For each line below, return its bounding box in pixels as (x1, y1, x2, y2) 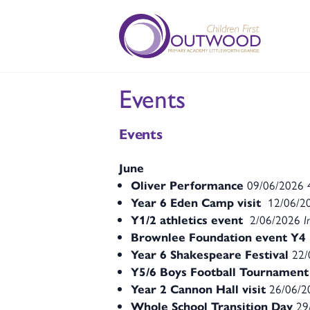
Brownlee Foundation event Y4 (131, 228, 306, 245)
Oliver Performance (131, 176, 244, 193)
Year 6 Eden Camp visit (131, 194, 261, 210)
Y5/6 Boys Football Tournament (131, 263, 309, 280)
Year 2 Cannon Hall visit (131, 280, 266, 297)
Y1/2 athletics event (131, 211, 246, 228)
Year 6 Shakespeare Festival (131, 246, 289, 262)
